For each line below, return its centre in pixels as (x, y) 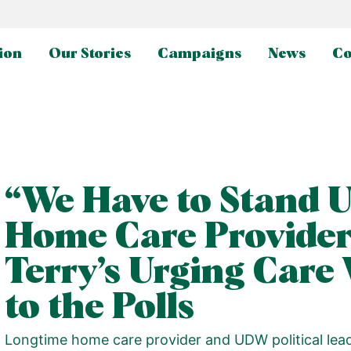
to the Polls (100, 308)
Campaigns (199, 54)
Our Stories (90, 54)
